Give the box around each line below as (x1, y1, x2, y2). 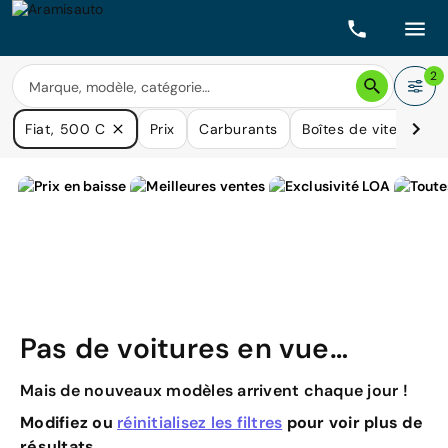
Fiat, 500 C (25, 120, 106, 138)
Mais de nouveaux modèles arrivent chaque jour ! (20, 380, 408, 401)
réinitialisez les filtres (117, 412, 283, 433)
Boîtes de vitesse (301, 120, 422, 138)
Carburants (198, 120, 278, 138)
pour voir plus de (282, 412, 423, 433)
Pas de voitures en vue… (20, 330, 348, 367)
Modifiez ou (20, 412, 117, 433)
